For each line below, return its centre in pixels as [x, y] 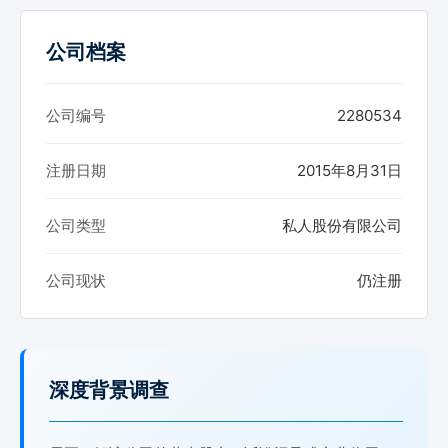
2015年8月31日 [349, 171]
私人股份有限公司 [342, 226]
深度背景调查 [109, 390]
